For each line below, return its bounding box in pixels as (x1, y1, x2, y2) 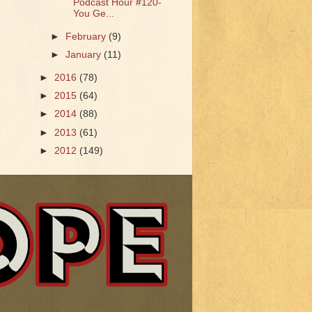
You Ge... (72, 8, 114, 19)
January (65, 49, 104, 61)
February (65, 31, 109, 42)
